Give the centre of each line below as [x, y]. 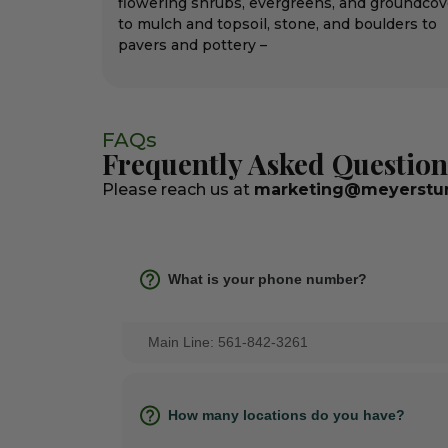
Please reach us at [178, 190]
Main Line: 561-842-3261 [228, 341]
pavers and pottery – [192, 45]
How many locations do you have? [286, 414]
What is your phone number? [267, 278]
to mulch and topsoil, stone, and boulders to [277, 24]
